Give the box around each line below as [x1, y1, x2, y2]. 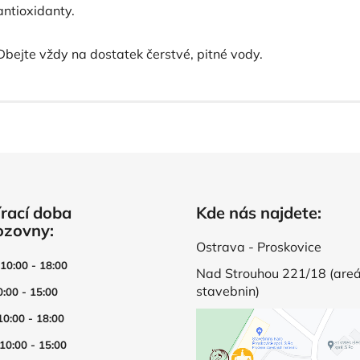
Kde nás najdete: [196, 202, 321, 223]
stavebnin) [196, 283, 260, 299]
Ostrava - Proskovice [196, 239, 321, 255]
